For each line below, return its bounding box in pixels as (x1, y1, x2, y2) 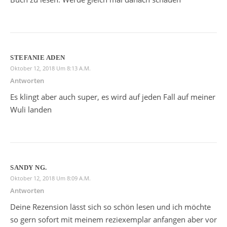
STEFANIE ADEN (10, 54, 65, 61)
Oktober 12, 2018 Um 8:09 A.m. (10, 174, 91, 182)
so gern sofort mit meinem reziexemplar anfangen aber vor (10, 214, 217, 224)
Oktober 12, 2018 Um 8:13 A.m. (10, 64, 91, 72)
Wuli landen (10, 104, 52, 115)
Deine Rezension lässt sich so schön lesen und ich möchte (10, 202, 211, 212)
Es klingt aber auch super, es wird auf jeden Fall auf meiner (10, 92, 215, 102)
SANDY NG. (10, 164, 47, 171)
